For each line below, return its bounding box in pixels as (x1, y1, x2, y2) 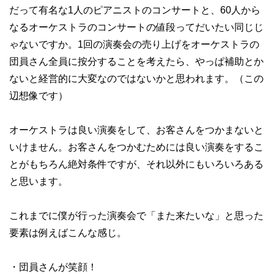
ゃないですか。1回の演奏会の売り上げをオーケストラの (9, 39, 259, 50)
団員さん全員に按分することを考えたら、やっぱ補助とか (9, 56, 264, 67)
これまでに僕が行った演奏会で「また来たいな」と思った (9, 210, 264, 221)
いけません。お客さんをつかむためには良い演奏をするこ (9, 142, 264, 152)
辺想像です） (9, 91, 68, 101)
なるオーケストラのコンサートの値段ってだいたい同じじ (9, 22, 264, 32)
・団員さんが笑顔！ (9, 262, 97, 272)
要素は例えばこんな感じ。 (9, 228, 127, 238)
